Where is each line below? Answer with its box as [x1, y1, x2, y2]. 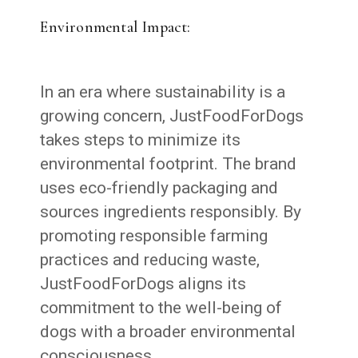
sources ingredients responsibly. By [40, 201, 302, 221]
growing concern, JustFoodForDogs [40, 105, 304, 125]
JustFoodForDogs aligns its [40, 273, 247, 293]
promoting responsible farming [40, 225, 268, 245]
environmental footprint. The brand [40, 153, 297, 173]
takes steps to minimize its [40, 129, 241, 149]
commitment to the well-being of [40, 297, 283, 317]
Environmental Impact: [40, 17, 191, 37]
